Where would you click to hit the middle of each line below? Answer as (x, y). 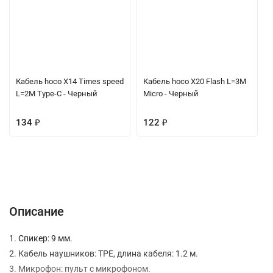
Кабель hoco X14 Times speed (70, 81)
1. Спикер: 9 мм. (41, 238)
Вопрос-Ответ (215, 174)
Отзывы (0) (157, 174)
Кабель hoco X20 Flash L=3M (195, 81)
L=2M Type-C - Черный (57, 94)
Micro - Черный (171, 94)
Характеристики (94, 174)
